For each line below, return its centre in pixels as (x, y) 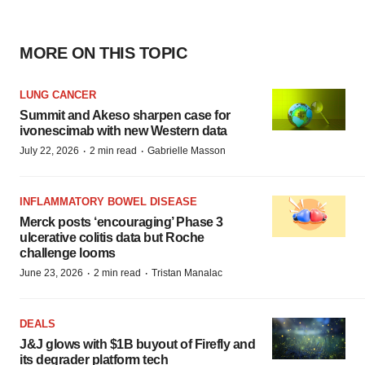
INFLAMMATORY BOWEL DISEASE (108, 202)
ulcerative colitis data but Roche (112, 238)
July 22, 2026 (49, 151)
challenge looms (68, 253)
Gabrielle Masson (187, 151)
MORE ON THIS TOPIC (103, 53)
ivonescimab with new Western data (123, 131)
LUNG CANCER (58, 95)
